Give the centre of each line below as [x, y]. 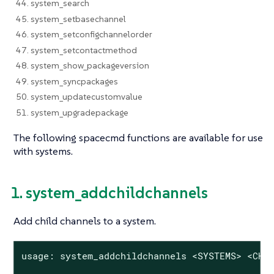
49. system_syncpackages [67, 81]
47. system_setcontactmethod [76, 50]
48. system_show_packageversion [82, 65]
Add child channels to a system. [85, 221]
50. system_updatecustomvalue [79, 97]
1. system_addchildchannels [109, 192]
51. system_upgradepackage [72, 112]
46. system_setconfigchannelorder [84, 34]
